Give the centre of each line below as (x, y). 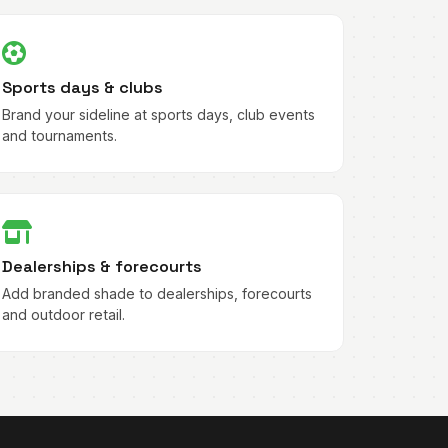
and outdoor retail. (64, 314)
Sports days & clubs (83, 88)
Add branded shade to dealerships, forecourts (157, 293)
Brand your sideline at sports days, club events (159, 115)
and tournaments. (60, 136)
